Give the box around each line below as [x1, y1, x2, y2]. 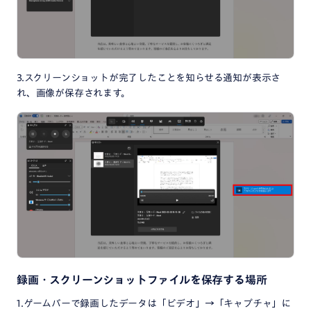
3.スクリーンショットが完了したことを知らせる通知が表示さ [17, 72, 281, 83]
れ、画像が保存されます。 [17, 87, 131, 98]
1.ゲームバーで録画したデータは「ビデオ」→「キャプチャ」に [17, 298, 291, 308]
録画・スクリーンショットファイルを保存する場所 [17, 274, 267, 285]
